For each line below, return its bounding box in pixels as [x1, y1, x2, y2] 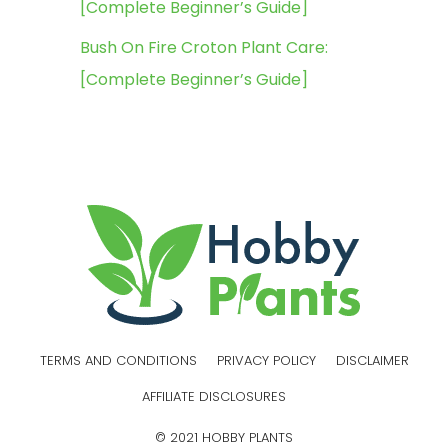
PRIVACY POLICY [216, 351, 316, 371]
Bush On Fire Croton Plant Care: [80, 36, 328, 60]
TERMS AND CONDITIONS [39, 351, 197, 371]
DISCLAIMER [335, 351, 409, 371]
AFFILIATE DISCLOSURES [142, 387, 286, 407]
